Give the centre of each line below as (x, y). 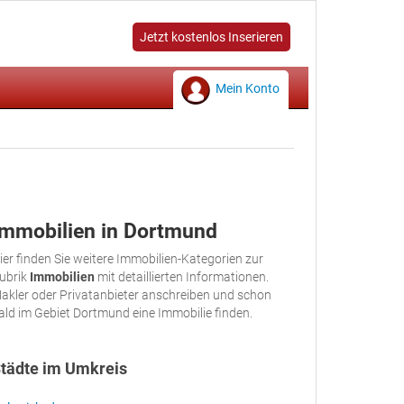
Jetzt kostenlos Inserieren (211, 37)
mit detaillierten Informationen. (182, 277)
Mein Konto (248, 88)
